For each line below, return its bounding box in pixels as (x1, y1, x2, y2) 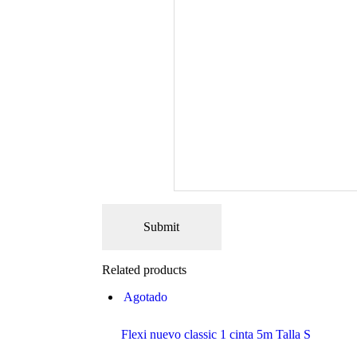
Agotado (123, 290, 167, 304)
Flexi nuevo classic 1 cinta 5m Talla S (120, 328, 311, 342)
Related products (101, 263, 186, 277)
